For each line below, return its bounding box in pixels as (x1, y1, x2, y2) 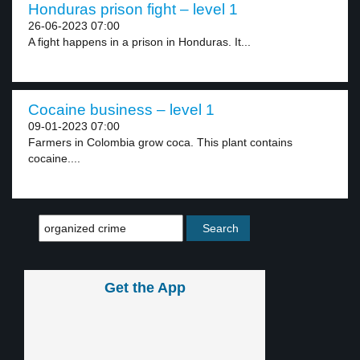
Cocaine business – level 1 (28, 101, 215, 118)
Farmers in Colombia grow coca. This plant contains (28, 136, 292, 149)
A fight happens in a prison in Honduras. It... (28, 35, 251, 48)
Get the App (104, 280, 186, 296)
